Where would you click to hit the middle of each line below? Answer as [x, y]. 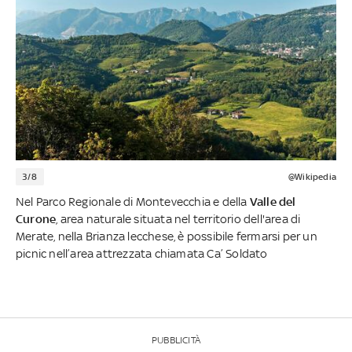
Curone [36, 218]
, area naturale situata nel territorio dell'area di [178, 218]
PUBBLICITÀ [176, 340]
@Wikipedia [312, 176]
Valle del [273, 201]
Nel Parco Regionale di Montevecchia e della [133, 201]
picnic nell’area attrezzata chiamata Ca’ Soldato [142, 253]
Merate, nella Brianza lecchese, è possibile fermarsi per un [167, 236]
